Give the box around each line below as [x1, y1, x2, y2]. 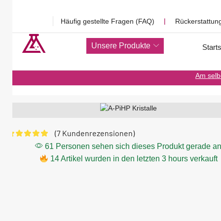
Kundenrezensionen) [61, 128, 135, 138]
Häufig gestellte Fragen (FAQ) [61, 17, 154, 25]
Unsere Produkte [91, 41, 151, 50]
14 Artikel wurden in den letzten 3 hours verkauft [48, 154, 218, 163]
